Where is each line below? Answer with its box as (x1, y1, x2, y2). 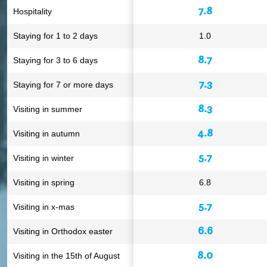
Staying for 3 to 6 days (13, 55, 98, 65)
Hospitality (13, 7, 52, 16)
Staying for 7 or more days (13, 80, 113, 89)
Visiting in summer (13, 104, 82, 114)
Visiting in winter (13, 153, 74, 163)
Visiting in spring (13, 178, 74, 187)
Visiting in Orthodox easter (13, 226, 113, 236)
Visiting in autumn (13, 129, 80, 138)
